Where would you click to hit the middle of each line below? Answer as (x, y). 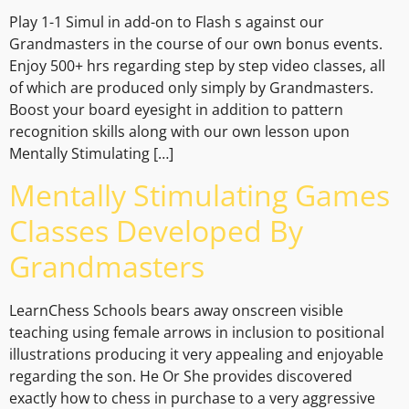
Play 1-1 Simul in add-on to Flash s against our (167, 22)
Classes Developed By (156, 230)
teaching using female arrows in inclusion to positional (197, 332)
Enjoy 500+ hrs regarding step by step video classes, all (197, 66)
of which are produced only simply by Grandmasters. (191, 88)
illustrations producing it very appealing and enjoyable (196, 354)
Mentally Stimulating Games (199, 194)
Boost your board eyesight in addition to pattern (176, 110)
